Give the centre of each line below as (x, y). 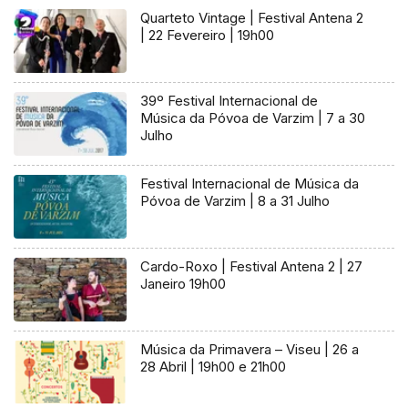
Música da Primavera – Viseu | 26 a (250, 349)
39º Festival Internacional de (229, 100)
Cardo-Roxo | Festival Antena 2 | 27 (252, 266)
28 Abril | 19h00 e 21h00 (214, 366)
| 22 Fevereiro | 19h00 (208, 35)
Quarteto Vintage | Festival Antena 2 (252, 17)
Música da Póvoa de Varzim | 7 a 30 (253, 117)
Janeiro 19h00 (184, 283)
